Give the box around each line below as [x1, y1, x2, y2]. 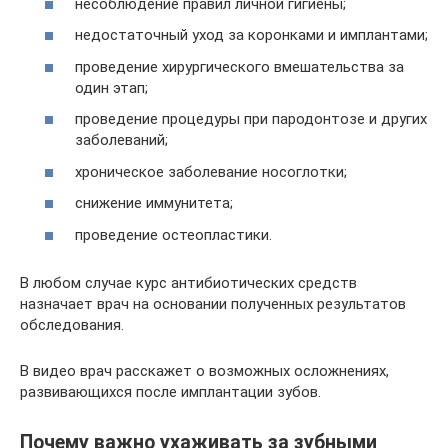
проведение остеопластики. [75, 225, 272, 244]
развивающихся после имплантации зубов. [20, 382, 321, 401]
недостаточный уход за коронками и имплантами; [75, 26, 428, 44]
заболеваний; [75, 131, 168, 149]
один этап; [75, 78, 148, 97]
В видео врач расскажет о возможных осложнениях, [20, 361, 389, 380]
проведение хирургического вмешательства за [75, 57, 404, 76]
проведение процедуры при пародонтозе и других [75, 110, 427, 128]
